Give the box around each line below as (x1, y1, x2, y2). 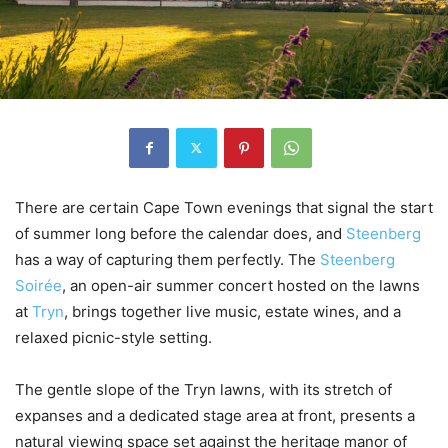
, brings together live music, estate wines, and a (64, 301, 401, 321)
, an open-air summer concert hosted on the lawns (62, 275, 420, 295)
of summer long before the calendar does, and (15, 223, 346, 243)
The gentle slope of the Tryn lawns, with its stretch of (15, 379, 392, 399)
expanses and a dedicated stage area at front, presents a (15, 405, 415, 425)
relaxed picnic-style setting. (15, 327, 212, 347)
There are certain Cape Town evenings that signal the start (15, 197, 433, 217)
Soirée (15, 275, 62, 295)
